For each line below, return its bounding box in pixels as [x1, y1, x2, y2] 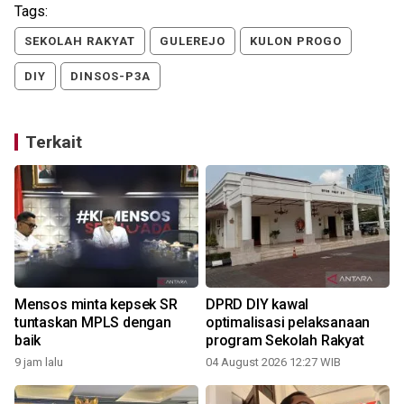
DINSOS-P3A [70, 69, 151, 83]
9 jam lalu [14, 354, 63, 369]
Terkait [25, 131, 82, 152]
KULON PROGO [250, 33, 342, 48]
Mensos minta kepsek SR [14, 295, 178, 313]
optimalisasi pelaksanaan [206, 313, 371, 331]
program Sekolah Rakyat [206, 331, 364, 349]
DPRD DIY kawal [206, 295, 309, 313]
